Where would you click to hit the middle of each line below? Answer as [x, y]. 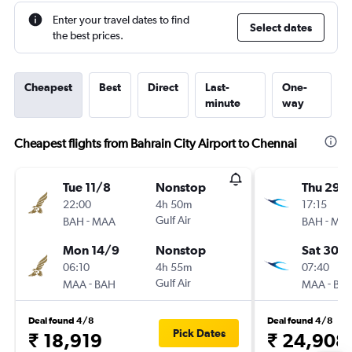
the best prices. [88, 35]
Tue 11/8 [87, 187]
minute [223, 103]
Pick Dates [199, 333]
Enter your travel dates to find [121, 20]
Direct [163, 87]
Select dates [281, 27]
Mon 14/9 [91, 250]
